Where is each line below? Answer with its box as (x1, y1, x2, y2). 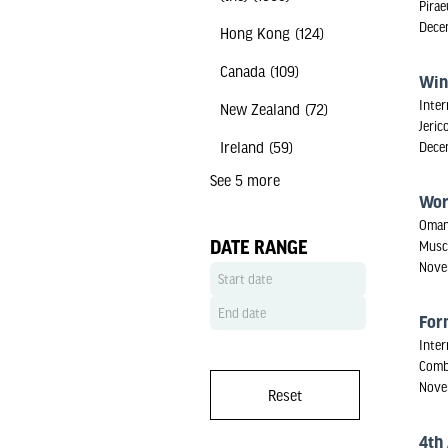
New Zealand (219, 101, 300, 117)
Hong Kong (219, 25, 290, 41)
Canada (219, 63, 265, 79)
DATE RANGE (209, 237, 308, 257)
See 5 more (209, 172, 280, 188)
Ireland (219, 139, 264, 155)
